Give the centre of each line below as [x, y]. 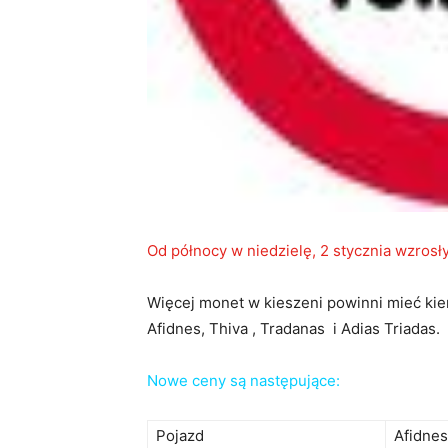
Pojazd [180, 436]
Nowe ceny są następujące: [243, 381]
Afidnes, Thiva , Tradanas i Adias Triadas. [293, 329]
